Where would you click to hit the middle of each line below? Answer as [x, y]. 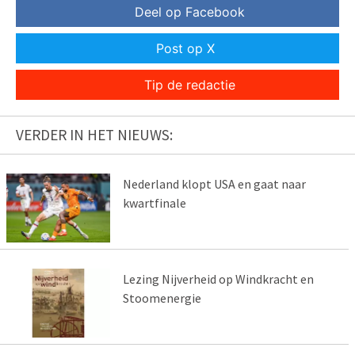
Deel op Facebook [189, 12]
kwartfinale [154, 203]
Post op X [185, 49]
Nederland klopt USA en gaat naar [214, 184]
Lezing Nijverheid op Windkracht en [218, 279]
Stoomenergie [162, 298]
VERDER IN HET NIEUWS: [94, 135]
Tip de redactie [189, 85]
